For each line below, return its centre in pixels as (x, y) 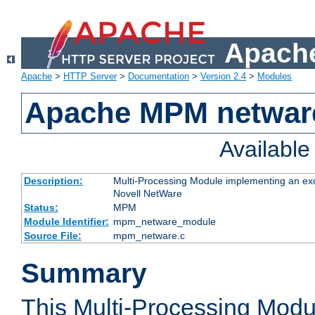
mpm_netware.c (149, 236)
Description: (53, 181)
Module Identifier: (66, 222)
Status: (41, 208)
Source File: (52, 236)
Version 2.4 (223, 77)
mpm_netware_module (164, 222)
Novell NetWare (147, 194)
